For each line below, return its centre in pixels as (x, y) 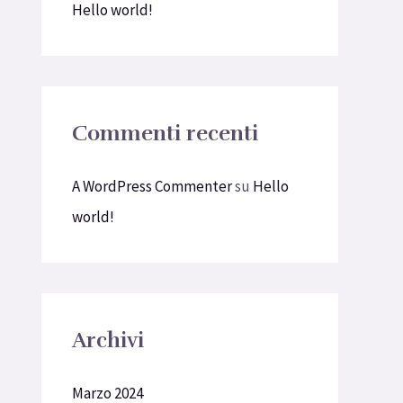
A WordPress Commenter (152, 187)
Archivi (108, 340)
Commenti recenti (165, 134)
